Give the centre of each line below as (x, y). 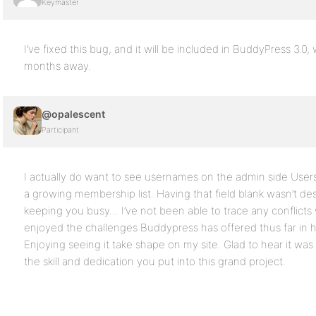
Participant (60, 130)
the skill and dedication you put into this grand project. (155, 261)
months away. (57, 66)
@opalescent (73, 114)
